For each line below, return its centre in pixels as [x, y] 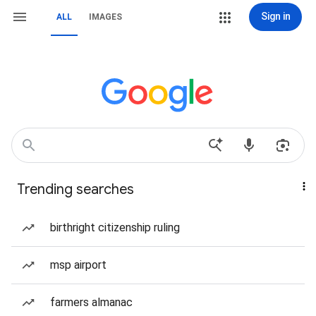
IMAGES [105, 17]
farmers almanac [91, 302]
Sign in [275, 16]
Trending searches [75, 189]
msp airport [78, 265]
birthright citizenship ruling [115, 227]
